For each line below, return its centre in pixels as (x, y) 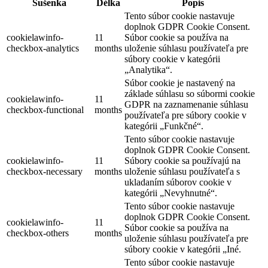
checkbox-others (38, 233)
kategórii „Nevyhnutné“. (171, 193)
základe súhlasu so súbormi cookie (190, 94)
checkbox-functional (45, 110)
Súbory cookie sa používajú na (182, 161)
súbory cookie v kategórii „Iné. (183, 249)
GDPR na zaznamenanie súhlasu (186, 105)
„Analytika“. (148, 70)
